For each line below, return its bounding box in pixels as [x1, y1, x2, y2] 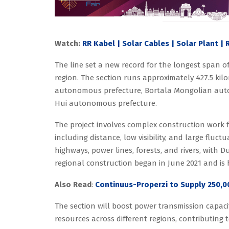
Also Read [55, 180, 91, 190]
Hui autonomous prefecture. [55, 99, 157, 108]
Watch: [55, 39, 82, 49]
